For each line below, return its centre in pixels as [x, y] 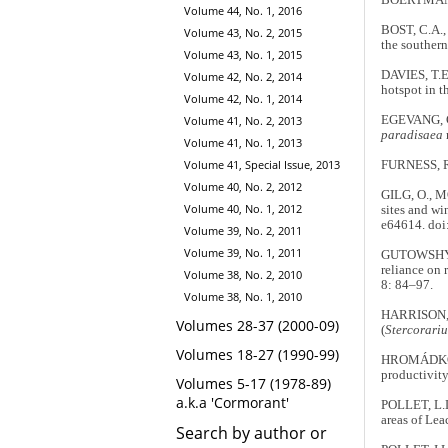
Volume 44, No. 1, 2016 [243, 10]
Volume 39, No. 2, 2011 [243, 230]
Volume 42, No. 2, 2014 [243, 76]
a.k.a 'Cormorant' [232, 402]
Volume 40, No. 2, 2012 [243, 186]
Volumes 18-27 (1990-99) [257, 354]
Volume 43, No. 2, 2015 [243, 32]
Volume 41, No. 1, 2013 [243, 142]
